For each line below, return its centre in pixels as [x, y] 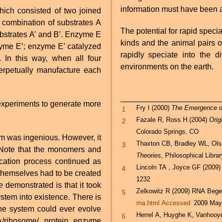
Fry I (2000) [154, 108]
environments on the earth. [167, 67]
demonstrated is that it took [52, 185]
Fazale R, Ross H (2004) [173, 120]
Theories [149, 156]
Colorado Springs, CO [168, 132]
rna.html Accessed [164, 203]
